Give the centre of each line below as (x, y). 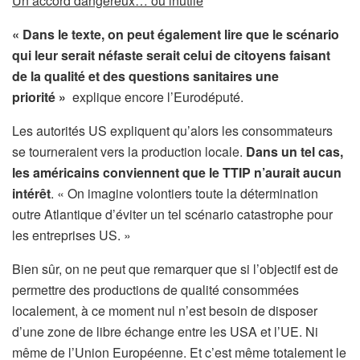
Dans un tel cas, (296, 152)
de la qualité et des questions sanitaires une (145, 76)
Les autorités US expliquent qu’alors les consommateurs (172, 131)
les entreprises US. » (72, 235)
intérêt (31, 194)
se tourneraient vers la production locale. (129, 152)
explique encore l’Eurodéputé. (156, 97)
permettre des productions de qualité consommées (155, 290)
